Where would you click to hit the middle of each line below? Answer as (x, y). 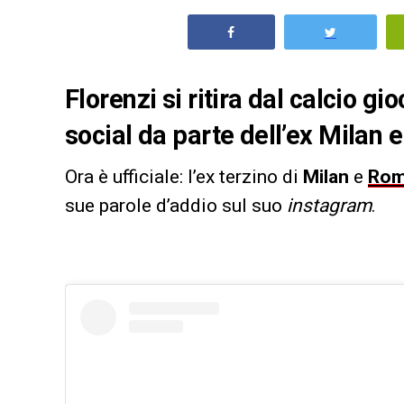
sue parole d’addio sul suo (176, 205)
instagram (329, 205)
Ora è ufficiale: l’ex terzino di (184, 176)
